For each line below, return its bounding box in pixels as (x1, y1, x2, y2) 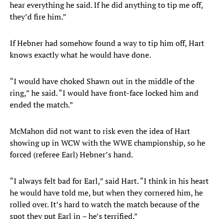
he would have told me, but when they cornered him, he (10, 187, 203, 198)
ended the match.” (10, 99, 73, 110)
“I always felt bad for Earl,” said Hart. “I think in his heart (10, 175, 209, 187)
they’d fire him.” (10, 11, 66, 22)
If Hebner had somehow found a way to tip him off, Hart (10, 38, 204, 49)
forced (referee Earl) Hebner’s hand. (10, 149, 133, 160)
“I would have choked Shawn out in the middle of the (10, 76, 195, 87)
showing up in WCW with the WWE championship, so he (10, 137, 205, 149)
